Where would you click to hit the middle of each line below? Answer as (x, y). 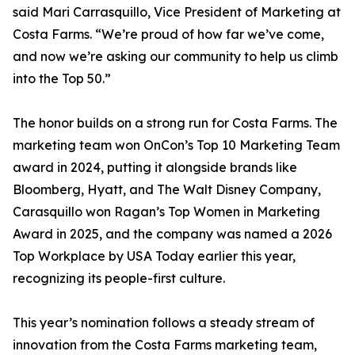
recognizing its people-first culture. (119, 279)
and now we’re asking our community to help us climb (176, 57)
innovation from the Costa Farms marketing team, (165, 345)
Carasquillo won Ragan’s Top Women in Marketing (166, 212)
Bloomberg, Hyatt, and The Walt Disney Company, (167, 190)
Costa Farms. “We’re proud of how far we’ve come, (168, 34)
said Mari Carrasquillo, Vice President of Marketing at (177, 12)
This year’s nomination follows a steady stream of (164, 323)
